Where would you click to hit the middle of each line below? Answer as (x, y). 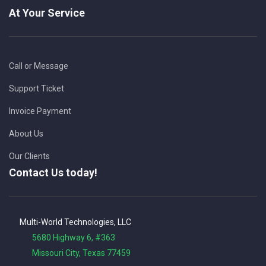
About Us (26, 134)
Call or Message (39, 66)
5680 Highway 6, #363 (66, 237)
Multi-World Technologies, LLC (75, 222)
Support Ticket (37, 88)
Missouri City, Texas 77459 (74, 253)
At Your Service (47, 13)
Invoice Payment (40, 111)
